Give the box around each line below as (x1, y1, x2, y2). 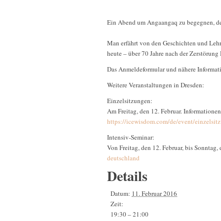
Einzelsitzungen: (107, 96, 152, 106)
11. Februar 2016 (132, 189, 177, 198)
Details (107, 166, 147, 186)
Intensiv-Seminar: (107, 133, 154, 142)
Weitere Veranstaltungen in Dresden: (107, 80, 204, 90)
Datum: (110, 189, 130, 198)
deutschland (107, 153, 140, 163)
